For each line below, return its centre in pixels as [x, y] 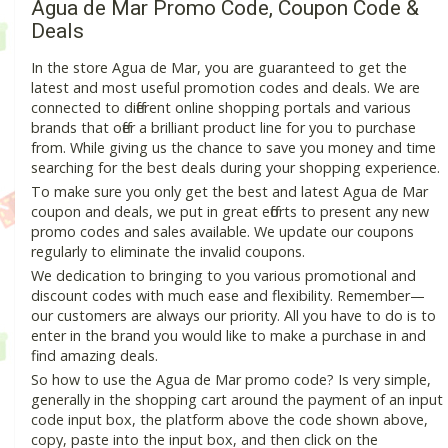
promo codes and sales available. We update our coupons [222, 232]
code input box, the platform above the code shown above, [229, 420]
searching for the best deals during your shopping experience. [235, 168]
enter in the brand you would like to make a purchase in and [228, 336]
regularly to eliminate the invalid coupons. [168, 252]
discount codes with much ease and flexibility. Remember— [228, 296]
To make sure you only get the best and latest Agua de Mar [229, 192]
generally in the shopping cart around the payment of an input [237, 400]
